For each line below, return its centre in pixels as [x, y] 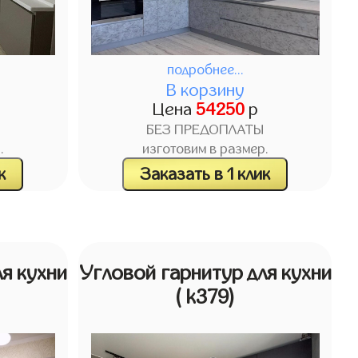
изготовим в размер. [205, 150]
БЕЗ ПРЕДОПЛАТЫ [205, 131]
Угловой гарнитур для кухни [205, 273]
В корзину [205, 91]
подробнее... [205, 71]
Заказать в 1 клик [205, 174]
